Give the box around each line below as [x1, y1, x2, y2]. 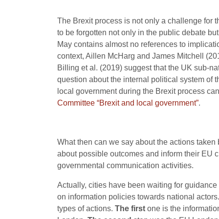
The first [115, 204, 145, 213]
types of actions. [57, 204, 115, 213]
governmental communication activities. [57, 161, 194, 170]
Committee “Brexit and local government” [57, 99, 198, 107]
